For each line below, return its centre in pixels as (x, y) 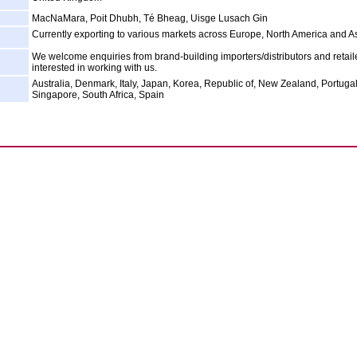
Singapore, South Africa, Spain (98, 95)
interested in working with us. (94, 68)
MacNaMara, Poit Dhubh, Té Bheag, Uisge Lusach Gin (150, 18)
